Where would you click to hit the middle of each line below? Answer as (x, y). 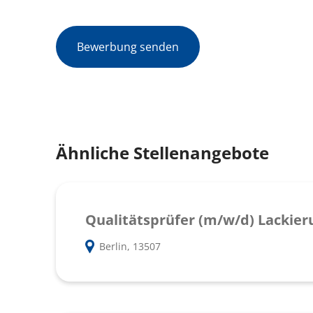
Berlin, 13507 (130, 247)
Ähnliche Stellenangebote (162, 153)
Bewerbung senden (128, 47)
